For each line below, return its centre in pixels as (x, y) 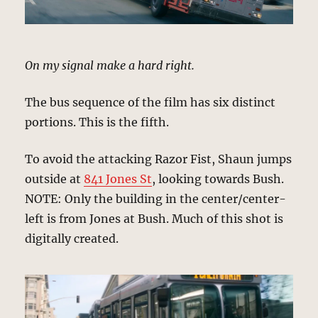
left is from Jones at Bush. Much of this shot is (154, 219)
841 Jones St (118, 179)
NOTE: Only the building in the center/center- (156, 199)
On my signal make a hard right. (110, 66)
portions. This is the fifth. (97, 122)
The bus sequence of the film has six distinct (150, 103)
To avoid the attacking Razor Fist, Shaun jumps (159, 159)
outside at (55, 179)
